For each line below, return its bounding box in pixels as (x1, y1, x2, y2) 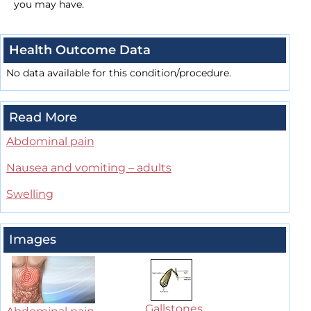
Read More (9, 110, 77, 126)
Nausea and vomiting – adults (6, 161, 171, 175)
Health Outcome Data (9, 42, 151, 58)
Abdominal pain (6, 135, 94, 149)
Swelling (6, 187, 53, 201)
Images (9, 232, 56, 248)
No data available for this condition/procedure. (6, 67, 231, 80)
